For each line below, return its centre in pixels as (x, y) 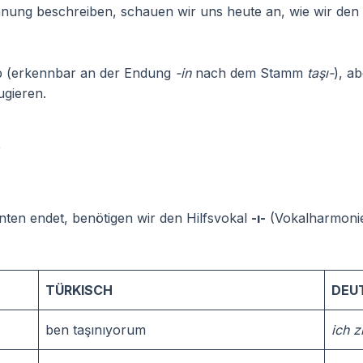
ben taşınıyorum (96, 330)
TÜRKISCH (79, 290)
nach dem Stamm (249, 73)
